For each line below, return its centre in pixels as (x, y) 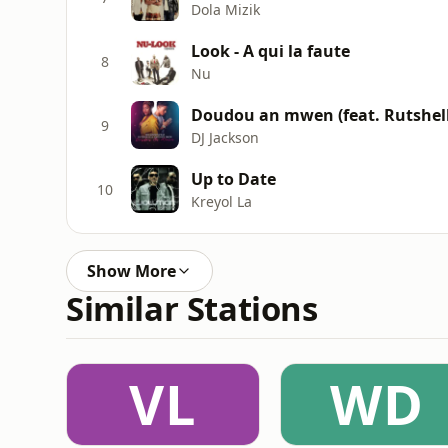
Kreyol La (221, 201)
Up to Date (233, 178)
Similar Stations (192, 308)
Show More (131, 271)
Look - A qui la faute (270, 50)
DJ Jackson (225, 137)
